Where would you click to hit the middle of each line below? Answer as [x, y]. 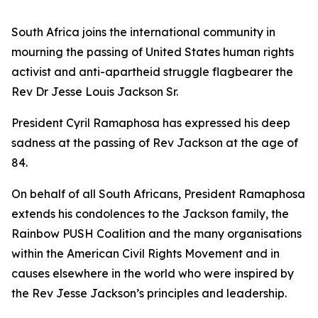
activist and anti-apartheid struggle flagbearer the [152, 72]
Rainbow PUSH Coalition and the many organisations [157, 234]
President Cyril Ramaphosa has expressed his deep [151, 123]
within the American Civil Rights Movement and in [146, 253]
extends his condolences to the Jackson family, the [150, 214]
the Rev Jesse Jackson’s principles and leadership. [149, 293]
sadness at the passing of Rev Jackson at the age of [155, 143]
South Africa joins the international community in [143, 32]
